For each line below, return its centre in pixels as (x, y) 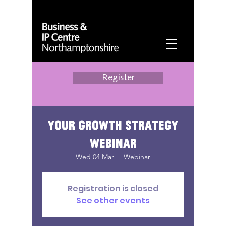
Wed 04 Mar (95, 157)
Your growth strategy (113, 125)
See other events (113, 201)
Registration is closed (113, 188)
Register (118, 78)
